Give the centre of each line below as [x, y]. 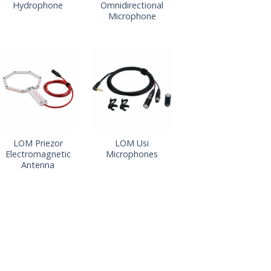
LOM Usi [132, 143]
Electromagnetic [38, 154]
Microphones [132, 154]
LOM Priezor [38, 143]
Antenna [38, 165]
